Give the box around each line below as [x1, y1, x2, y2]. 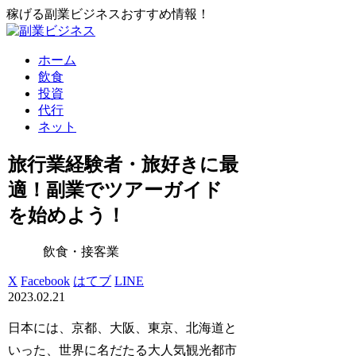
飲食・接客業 [43, 244, 120, 258]
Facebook [21, 273, 71, 288]
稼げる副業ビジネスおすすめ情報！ [6, 7, 210, 21]
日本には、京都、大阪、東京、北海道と [8, 320, 238, 335]
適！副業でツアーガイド [8, 179, 223, 200]
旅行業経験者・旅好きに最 [8, 153, 239, 175]
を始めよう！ [8, 204, 126, 226]
